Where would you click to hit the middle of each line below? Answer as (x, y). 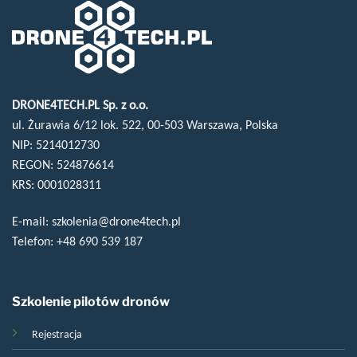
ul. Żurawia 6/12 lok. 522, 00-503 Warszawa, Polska (145, 124)
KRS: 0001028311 (57, 184)
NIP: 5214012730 (56, 144)
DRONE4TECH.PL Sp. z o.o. (80, 104)
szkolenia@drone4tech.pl (116, 221)
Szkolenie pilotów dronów (90, 301)
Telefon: (34, 241)
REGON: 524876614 (63, 164)
